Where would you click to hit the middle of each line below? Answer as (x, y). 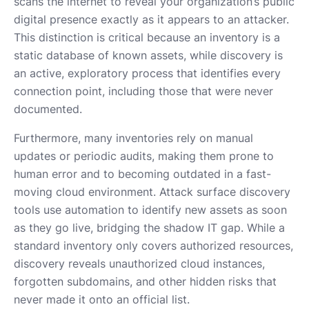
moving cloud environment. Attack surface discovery (152, 191)
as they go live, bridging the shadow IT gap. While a (149, 227)
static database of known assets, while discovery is (148, 55)
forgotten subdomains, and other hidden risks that (145, 281)
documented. (48, 109)
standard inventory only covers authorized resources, (153, 245)
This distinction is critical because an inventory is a (147, 37)
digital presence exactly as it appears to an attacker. (151, 19)
